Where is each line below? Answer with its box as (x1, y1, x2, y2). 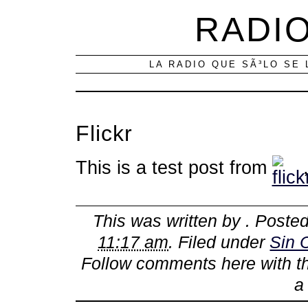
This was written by (93, 212, 246, 231)
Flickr (75, 121, 133, 146)
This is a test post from (75, 156, 272, 178)
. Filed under (168, 233, 270, 252)
